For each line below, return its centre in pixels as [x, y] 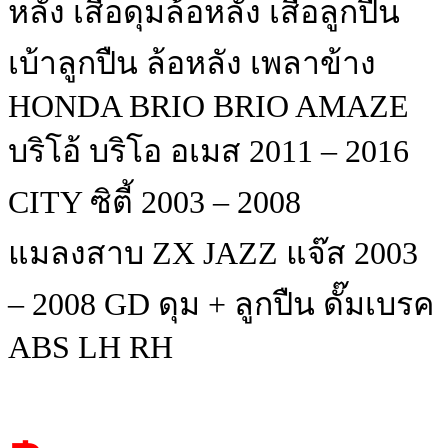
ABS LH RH [90, 347]
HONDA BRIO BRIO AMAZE [208, 106]
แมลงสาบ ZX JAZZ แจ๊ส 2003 [213, 253]
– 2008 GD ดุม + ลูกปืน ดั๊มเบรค [221, 304]
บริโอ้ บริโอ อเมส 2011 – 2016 [208, 151]
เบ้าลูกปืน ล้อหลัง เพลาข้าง [192, 63]
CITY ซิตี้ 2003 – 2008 [154, 202]
